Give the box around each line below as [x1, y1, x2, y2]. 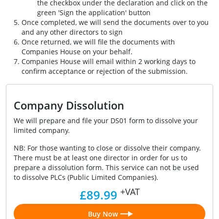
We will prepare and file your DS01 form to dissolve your [14, 116, 198, 126]
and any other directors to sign [22, 27, 123, 37]
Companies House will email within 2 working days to [22, 57, 196, 66]
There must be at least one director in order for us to [14, 153, 187, 163]
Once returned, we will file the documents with [22, 37, 175, 47]
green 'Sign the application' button [37, 8, 151, 18]
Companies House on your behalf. [22, 47, 134, 57]
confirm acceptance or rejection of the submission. [22, 66, 188, 76]
